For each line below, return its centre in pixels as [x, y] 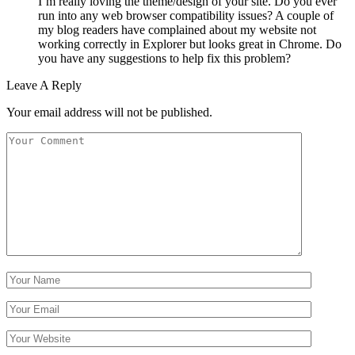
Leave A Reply [44, 86]
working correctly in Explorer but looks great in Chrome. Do [190, 44]
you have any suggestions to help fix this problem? [164, 59]
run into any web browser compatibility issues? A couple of [186, 16]
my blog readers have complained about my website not [177, 30]
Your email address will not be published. [109, 113]
